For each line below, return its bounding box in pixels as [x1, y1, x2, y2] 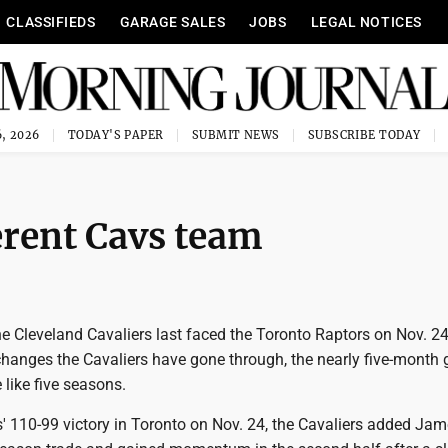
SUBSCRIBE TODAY [307, 128, 421, 142]
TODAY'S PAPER [67, 128, 164, 142]
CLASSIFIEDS [6, 14, 96, 30]
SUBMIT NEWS [191, 128, 280, 142]
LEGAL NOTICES [310, 14, 422, 30]
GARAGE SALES [119, 14, 226, 30]
